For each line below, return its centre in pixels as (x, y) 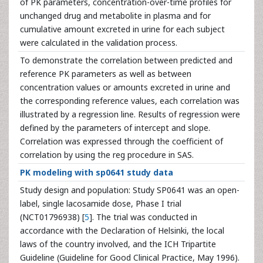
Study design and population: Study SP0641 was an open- (130, 190)
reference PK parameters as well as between (106, 74)
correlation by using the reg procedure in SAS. (107, 155)
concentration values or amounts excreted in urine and (125, 87)
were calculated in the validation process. (99, 43)
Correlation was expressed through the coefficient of (122, 141)
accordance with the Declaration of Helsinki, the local (122, 230)
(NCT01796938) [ (52, 217)
